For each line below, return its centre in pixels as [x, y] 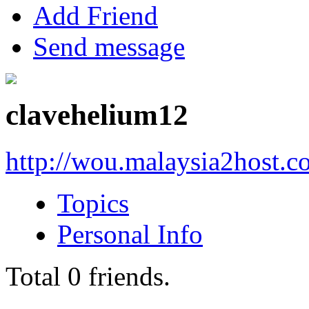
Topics [93, 203]
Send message [109, 46]
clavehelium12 [97, 114]
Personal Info [130, 234]
